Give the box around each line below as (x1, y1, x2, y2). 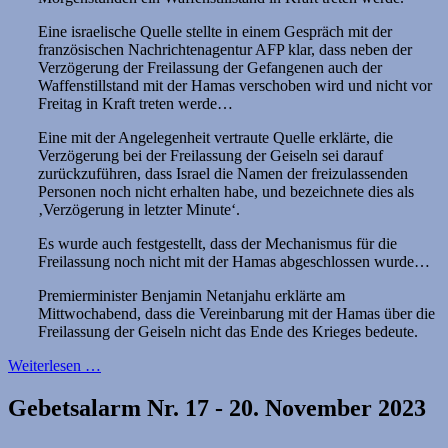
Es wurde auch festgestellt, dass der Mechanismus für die (38, 235, 397, 253)
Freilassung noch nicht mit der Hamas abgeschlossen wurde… (38, 253, 430, 271)
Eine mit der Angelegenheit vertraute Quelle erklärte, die (38, 129, 393, 147)
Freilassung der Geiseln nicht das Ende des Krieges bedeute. (38, 323, 418, 341)
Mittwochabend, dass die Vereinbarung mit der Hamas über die (38, 305, 435, 323)
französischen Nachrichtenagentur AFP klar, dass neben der (38, 41, 412, 59)
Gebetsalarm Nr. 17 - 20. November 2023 (8, 395, 426, 422)
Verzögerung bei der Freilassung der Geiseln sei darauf (38, 147, 383, 165)
